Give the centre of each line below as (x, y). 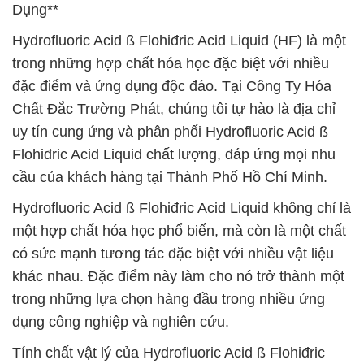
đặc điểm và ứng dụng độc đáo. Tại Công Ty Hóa (172, 86)
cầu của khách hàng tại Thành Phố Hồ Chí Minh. (170, 177)
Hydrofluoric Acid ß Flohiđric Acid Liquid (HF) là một (179, 41)
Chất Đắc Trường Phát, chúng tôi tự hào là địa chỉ (174, 109)
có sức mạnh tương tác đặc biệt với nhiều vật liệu (173, 253)
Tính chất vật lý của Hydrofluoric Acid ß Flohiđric (169, 353)
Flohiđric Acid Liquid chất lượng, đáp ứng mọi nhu (174, 154)
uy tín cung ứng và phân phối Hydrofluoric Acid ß (170, 132)
